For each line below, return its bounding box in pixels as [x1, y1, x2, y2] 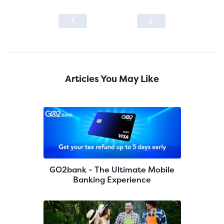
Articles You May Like [65, 72, 159, 85]
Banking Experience [73, 174, 151, 185]
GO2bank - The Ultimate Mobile [49, 164, 174, 175]
